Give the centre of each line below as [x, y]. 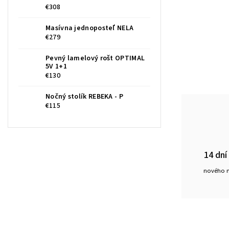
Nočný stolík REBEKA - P [84, 97]
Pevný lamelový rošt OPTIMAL [95, 59]
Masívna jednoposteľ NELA [90, 28]
